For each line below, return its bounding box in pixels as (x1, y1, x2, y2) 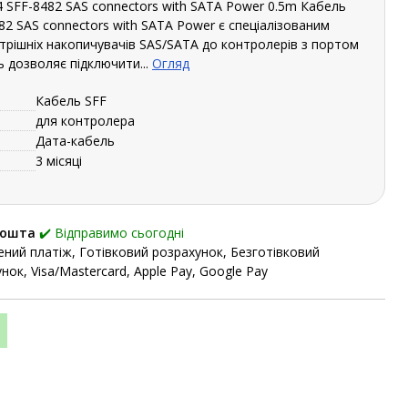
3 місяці (36, 151, 82, 169)
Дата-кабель (36, 131, 115, 149)
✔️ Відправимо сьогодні (38, 223, 184, 241)
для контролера (36, 111, 135, 129)
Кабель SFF (36, 91, 107, 109)
